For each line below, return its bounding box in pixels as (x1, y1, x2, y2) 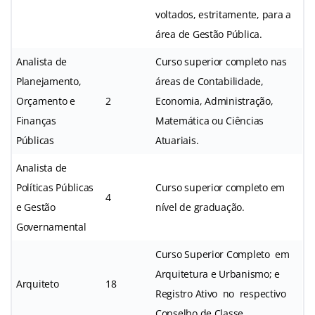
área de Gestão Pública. (155, 27, 262, 41)
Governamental (16, 219, 86, 233)
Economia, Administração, (155, 94, 274, 108)
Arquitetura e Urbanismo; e (155, 266, 280, 281)
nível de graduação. (155, 200, 245, 214)
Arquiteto (16, 276, 59, 290)
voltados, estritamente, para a (155, 7, 291, 21)
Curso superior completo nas (155, 54, 287, 68)
